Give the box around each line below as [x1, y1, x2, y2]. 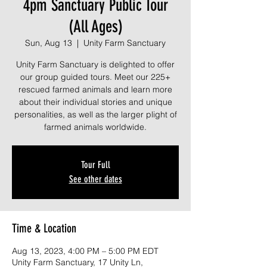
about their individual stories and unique [18, 97, 172, 107]
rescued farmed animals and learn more [18, 84, 172, 95]
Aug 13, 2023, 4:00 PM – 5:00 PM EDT [12, 246, 159, 256]
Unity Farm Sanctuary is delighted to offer [16, 59, 175, 70]
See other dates [69, 173, 122, 185]
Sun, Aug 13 [25, 38, 72, 48]
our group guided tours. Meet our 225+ [20, 72, 170, 82]
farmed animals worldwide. [44, 122, 147, 132]
